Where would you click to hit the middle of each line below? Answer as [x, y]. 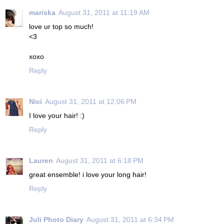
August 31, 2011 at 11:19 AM [104, 12]
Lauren [41, 160]
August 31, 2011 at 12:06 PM [91, 101]
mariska [42, 12]
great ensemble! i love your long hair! [88, 174]
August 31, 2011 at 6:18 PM [100, 160]
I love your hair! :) [57, 115]
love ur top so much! [61, 26]
